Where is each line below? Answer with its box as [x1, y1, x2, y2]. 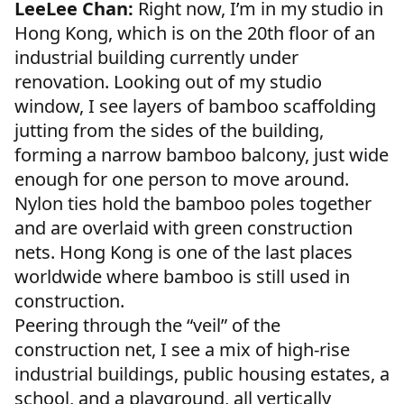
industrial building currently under [14, 45, 298, 70]
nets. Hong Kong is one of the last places [14, 240, 353, 265]
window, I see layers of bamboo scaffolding [14, 94, 376, 119]
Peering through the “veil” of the [14, 313, 280, 338]
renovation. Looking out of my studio [14, 69, 322, 95]
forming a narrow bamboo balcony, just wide [14, 142, 389, 168]
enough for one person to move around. [14, 167, 349, 192]
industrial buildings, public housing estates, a [14, 362, 390, 387]
